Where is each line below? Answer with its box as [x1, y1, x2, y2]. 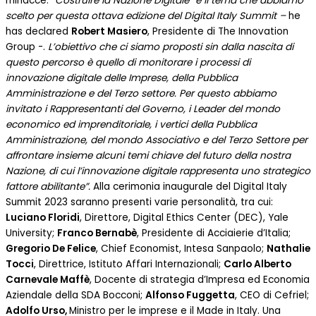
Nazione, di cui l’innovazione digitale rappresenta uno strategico [6, 164, 310, 178]
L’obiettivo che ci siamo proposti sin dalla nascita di [48, 39, 293, 54]
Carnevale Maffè [6, 272, 90, 286]
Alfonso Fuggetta [145, 288, 235, 302]
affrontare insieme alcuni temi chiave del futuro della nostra [6, 148, 291, 162]
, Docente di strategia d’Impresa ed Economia [90, 272, 310, 286]
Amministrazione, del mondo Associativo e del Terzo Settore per [6, 133, 308, 147]
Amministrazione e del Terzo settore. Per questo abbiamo [6, 86, 276, 100]
